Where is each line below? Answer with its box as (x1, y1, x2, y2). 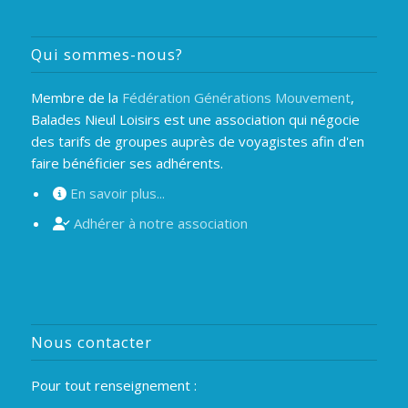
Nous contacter (30, 331, 152, 352)
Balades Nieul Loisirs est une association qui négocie (30, 110, 360, 129)
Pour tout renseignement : (30, 376, 197, 394)
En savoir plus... (69, 183, 165, 202)
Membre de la (30, 88, 122, 107)
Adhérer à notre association (73, 213, 248, 232)
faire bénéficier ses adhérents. (30, 154, 223, 173)
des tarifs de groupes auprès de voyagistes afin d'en (30, 132, 364, 151)
